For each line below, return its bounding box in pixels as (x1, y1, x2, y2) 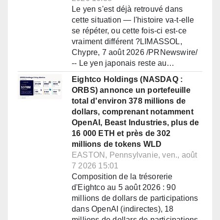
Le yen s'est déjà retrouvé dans (72, 5, 183, 14)
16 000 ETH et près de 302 (72, 129, 170, 138)
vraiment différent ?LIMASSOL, (72, 37, 182, 46)
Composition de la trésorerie (72, 172, 173, 181)
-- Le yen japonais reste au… (72, 59, 175, 68)
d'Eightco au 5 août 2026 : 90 (72, 183, 176, 192)
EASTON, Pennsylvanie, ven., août (72, 151, 197, 160)
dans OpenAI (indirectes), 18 (72, 205, 174, 214)
